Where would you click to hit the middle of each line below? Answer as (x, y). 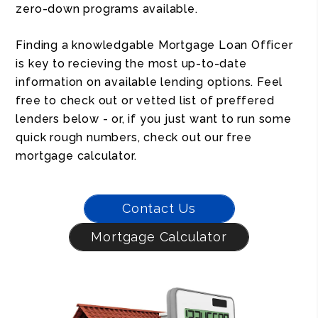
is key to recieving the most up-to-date (131, 64)
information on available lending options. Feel (149, 82)
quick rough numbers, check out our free (134, 137)
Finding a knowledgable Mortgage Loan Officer (154, 45)
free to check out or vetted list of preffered (145, 100)
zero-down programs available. (107, 9)
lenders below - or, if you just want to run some (154, 119)
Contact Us (159, 208)
